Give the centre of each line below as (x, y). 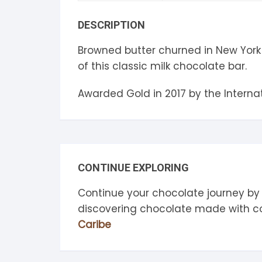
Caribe (94, 224)
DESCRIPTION (111, 25)
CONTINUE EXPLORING (133, 167)
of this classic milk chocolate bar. (162, 66)
